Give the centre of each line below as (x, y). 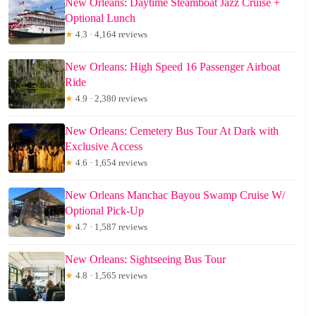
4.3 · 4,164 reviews (110, 35)
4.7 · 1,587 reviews (110, 227)
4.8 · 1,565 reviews (110, 276)
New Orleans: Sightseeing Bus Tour (145, 260)
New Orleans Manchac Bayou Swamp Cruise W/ (175, 195)
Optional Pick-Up (104, 211)
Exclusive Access (104, 147)
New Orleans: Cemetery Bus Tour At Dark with (172, 131)
